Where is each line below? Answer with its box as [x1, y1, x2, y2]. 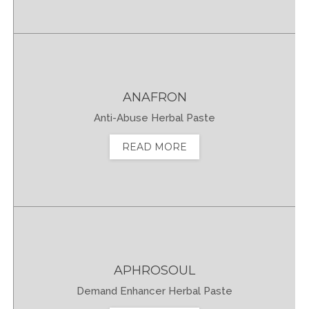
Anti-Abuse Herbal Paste [94, 111, 215, 124]
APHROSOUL [114, 262, 195, 278]
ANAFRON [122, 89, 187, 105]
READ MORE [122, 140, 187, 153]
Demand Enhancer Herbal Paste [77, 284, 232, 297]
